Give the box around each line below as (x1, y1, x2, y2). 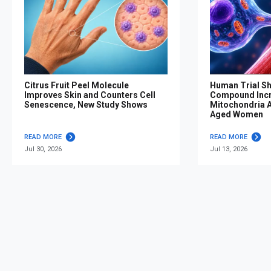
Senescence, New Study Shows (24, 100, 148, 110)
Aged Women (210, 109, 263, 120)
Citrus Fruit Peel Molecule (24, 80, 129, 91)
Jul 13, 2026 (210, 145, 247, 154)
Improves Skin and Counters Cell (24, 90, 155, 100)
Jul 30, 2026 (24, 145, 62, 154)
